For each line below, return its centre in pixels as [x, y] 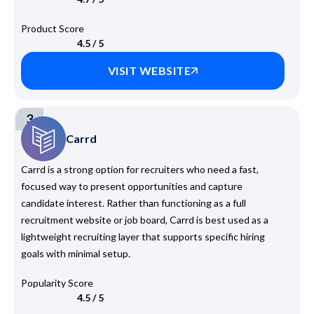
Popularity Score [57, 282]
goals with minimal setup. [76, 253]
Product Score [53, 28]
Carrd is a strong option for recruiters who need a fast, [140, 169]
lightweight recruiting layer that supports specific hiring [143, 236]
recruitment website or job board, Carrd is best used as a [145, 219]
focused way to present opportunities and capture [132, 186]
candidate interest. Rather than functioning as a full [134, 203]
